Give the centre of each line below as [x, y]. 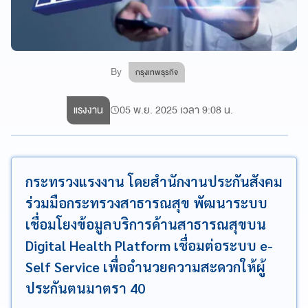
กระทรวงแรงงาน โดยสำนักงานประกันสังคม [154, 181]
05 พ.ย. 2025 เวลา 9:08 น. [176, 110]
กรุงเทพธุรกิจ [157, 72]
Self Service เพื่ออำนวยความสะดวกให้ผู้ [145, 266]
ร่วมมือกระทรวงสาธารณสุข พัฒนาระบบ [146, 202]
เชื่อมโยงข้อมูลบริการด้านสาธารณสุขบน [146, 224]
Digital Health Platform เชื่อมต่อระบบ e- [149, 245]
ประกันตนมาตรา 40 [85, 288]
